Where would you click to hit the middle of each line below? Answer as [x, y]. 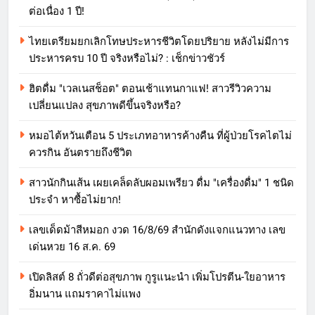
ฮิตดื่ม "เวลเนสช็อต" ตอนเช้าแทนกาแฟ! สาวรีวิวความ [150, 89]
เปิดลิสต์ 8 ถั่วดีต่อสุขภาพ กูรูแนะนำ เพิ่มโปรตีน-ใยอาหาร [157, 277]
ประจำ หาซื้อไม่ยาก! [75, 200]
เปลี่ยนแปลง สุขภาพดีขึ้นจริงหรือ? [105, 106]
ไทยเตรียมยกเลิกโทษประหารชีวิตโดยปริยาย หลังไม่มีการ [159, 42]
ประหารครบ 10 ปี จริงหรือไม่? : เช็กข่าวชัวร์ [127, 59]
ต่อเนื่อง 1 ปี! [57, 12]
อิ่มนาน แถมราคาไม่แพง [85, 294]
